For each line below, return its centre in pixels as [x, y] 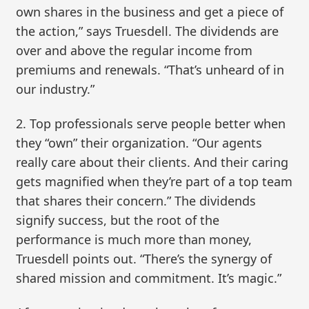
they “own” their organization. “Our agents [139, 143]
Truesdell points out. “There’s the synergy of [144, 259]
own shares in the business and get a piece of [150, 12]
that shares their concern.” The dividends [136, 201]
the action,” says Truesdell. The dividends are [148, 31]
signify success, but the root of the [118, 220]
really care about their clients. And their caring [152, 162]
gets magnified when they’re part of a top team [154, 182]
